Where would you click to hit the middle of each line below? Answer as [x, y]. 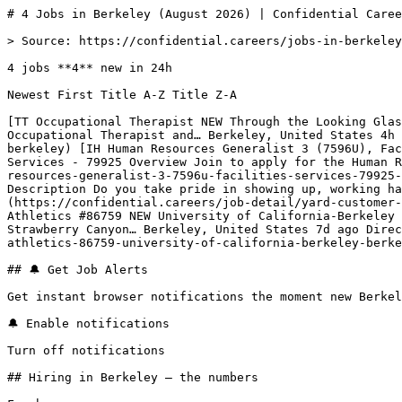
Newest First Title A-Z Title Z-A [126, 95]
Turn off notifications [86, 350]
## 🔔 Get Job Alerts [78, 270]
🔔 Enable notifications [88, 323]
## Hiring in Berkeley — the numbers [133, 377]
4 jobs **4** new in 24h [90, 68]
